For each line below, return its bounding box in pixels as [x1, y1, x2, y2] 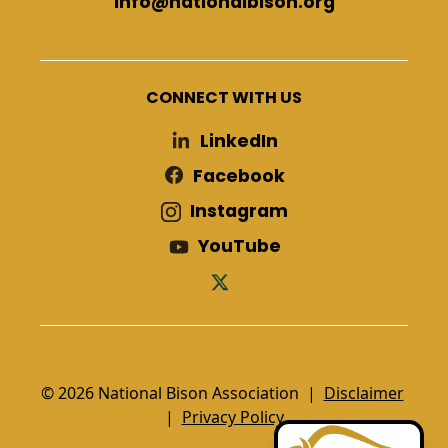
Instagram [190, 198, 288, 223]
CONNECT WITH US [146, 85, 302, 109]
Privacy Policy [181, 405, 284, 428]
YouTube [197, 233, 281, 258]
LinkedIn [200, 128, 278, 153]
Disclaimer [323, 381, 404, 404]
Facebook [193, 163, 285, 188]
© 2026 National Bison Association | [40, 381, 324, 404]
